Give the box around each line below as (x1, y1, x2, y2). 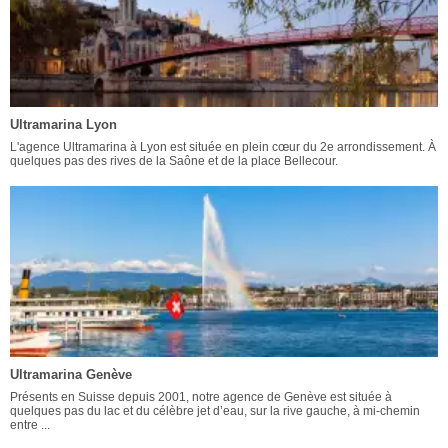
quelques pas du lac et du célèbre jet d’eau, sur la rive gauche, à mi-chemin (10, 404, 420, 419)
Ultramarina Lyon (10, 117, 117, 133)
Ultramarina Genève (10, 367, 132, 383)
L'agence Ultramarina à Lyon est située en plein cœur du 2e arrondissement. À (10, 140, 436, 155)
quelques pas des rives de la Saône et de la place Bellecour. (10, 154, 338, 169)
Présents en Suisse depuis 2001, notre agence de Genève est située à (10, 390, 392, 405)
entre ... (10, 418, 50, 433)
